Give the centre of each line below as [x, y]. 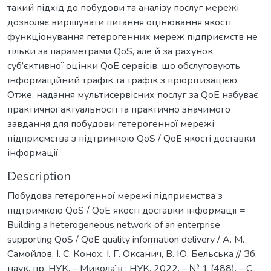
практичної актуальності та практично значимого [119, 109]
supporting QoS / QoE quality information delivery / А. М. [126, 239]
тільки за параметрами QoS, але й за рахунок [110, 51]
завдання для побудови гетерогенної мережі [111, 124]
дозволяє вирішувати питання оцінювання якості [119, 22]
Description [39, 176]
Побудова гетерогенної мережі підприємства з [115, 196]
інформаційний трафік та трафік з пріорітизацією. [123, 80]
